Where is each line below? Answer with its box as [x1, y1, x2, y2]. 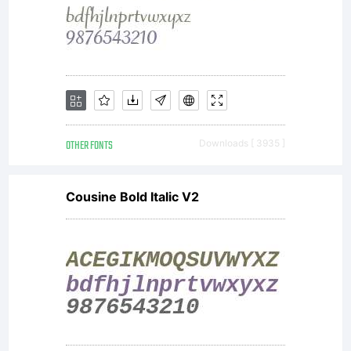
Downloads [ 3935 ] [199, 137, 285, 149]
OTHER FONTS [66, 137, 113, 155]
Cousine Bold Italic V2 [66, 189, 199, 204]
